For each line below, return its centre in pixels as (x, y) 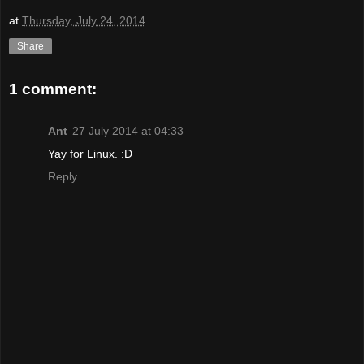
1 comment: (53, 89)
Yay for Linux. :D (90, 153)
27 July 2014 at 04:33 (128, 130)
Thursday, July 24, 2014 (84, 20)
